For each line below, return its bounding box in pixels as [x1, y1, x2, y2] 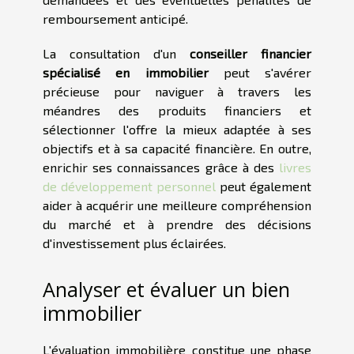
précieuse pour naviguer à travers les [43, 83, 311, 99]
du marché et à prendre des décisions [43, 216, 311, 232]
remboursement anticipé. [43, 10, 188, 26]
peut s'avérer [208, 64, 311, 80]
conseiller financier [190, 45, 311, 61]
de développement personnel [43, 178, 216, 194]
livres [279, 159, 311, 175]
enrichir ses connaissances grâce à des [43, 159, 279, 175]
